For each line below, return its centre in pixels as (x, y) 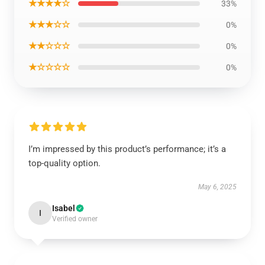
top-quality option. (64, 163)
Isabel (64, 208)
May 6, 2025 (217, 187)
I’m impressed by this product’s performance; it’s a (127, 149)
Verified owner (75, 219)
